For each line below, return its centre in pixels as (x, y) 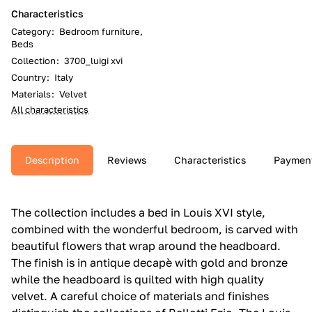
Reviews (127, 159)
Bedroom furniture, (101, 31)
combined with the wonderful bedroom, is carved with (155, 229)
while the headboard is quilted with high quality (138, 279)
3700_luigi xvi (93, 60)
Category (31, 31)
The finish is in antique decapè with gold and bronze (149, 262)
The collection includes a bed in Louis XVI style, (138, 212)
